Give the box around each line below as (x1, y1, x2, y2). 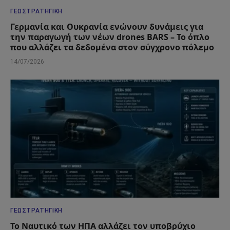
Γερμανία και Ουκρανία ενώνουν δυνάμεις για (10, 21, 203, 33)
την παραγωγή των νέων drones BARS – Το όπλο (10, 31, 209, 43)
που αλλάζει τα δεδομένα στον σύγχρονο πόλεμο (10, 42, 214, 53)
